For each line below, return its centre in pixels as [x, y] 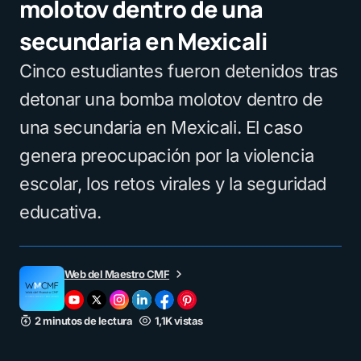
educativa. [60, 212]
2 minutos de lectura [84, 320]
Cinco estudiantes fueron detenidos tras [179, 71]
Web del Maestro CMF [117, 274]
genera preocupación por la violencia [167, 155]
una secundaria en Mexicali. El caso [161, 127]
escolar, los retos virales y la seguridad [173, 183]
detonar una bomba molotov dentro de [171, 99]
